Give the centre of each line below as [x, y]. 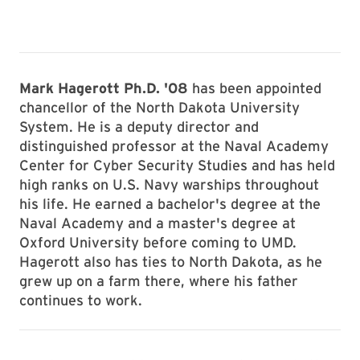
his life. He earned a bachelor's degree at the [170, 204]
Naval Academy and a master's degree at [157, 223]
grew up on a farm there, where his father [159, 281]
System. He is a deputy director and [139, 127]
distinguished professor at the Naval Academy [174, 146]
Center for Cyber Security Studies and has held [177, 165]
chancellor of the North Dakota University [160, 107]
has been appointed [255, 88]
